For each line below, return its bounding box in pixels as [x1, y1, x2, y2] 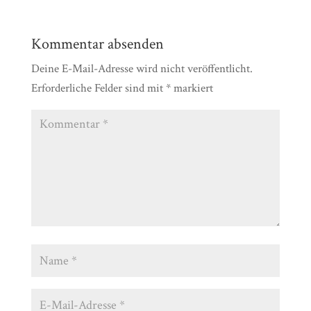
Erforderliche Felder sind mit [31, 81, 166, 96]
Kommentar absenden [31, 34, 164, 54]
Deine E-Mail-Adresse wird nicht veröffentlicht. [31, 61, 253, 76]
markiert [170, 81, 213, 96]
